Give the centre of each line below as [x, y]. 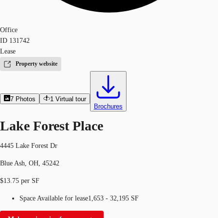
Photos [26, 99]
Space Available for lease [54, 198]
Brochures [108, 106]
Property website [36, 64]
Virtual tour [71, 99]
